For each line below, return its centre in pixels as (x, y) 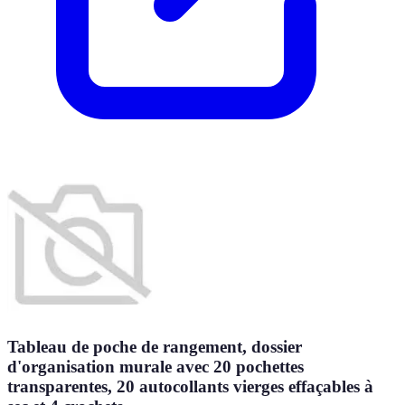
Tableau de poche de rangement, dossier (155, 346)
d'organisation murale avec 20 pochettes (155, 366)
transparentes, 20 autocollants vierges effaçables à (190, 386)
